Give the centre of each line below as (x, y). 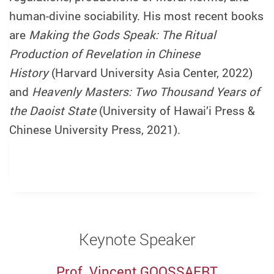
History (29, 72)
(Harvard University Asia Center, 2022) (150, 72)
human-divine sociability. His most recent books (136, 16)
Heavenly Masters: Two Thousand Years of (146, 91)
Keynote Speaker (137, 239)
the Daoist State (53, 110)
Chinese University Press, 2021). (95, 129)
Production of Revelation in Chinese (105, 54)
